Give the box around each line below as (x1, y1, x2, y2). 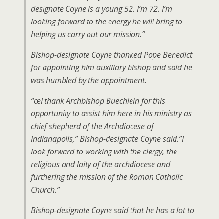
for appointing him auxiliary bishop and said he (31, 62, 192, 73)
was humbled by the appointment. (31, 75, 147, 86)
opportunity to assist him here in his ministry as (31, 108, 192, 119)
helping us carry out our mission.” (31, 29, 145, 40)
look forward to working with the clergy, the (31, 146, 177, 157)
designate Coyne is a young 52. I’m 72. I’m (31, 3, 172, 15)
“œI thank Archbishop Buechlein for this (31, 95, 165, 107)
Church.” (31, 184, 60, 196)
